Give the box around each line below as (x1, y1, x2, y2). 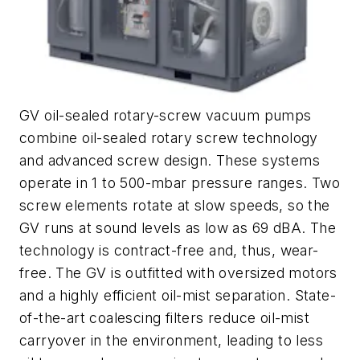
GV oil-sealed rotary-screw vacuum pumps (19, 106, 312, 124)
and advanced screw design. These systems (19, 151, 320, 169)
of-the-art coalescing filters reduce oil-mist (19, 309, 309, 326)
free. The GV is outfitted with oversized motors (19, 264, 337, 281)
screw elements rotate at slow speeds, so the (19, 196, 330, 214)
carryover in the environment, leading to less (19, 331, 323, 349)
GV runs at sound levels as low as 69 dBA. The (19, 219, 336, 236)
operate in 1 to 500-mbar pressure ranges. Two (19, 174, 340, 191)
